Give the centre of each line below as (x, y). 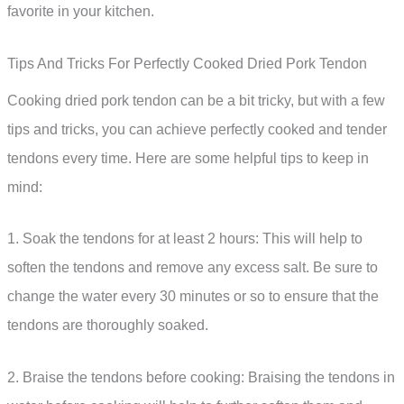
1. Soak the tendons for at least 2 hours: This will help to (185, 239)
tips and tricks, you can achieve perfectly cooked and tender (197, 129)
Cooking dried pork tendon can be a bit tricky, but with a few (196, 100)
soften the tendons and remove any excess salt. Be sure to (193, 268)
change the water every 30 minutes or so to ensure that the (193, 297)
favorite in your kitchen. (81, 12)
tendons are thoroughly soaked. (108, 326)
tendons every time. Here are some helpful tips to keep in (188, 158)
